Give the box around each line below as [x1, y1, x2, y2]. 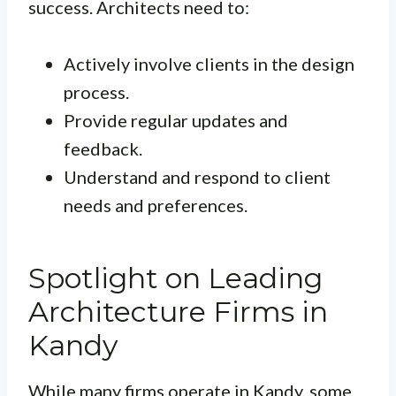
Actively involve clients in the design [64, 53, 354, 75]
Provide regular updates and [64, 110, 288, 132]
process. [64, 81, 129, 103]
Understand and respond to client [64, 166, 331, 188]
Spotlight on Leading [28, 261, 323, 296]
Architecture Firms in [28, 294, 328, 330]
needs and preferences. [64, 194, 247, 217]
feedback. [64, 138, 142, 160]
